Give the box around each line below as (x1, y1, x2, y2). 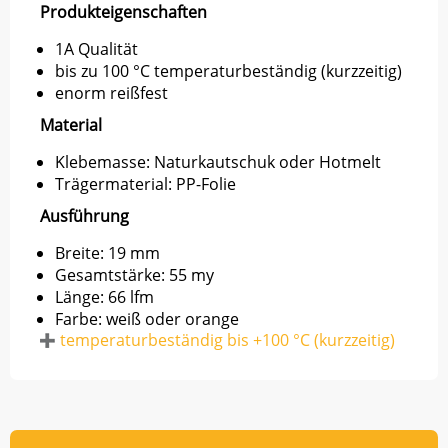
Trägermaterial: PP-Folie (55, 173, 236, 195)
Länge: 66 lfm (55, 286, 154, 308)
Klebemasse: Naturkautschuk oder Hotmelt (55, 151, 381, 173)
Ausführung (40, 205, 129, 227)
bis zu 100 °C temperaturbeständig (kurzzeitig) (55, 60, 402, 82)
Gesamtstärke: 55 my (55, 264, 214, 286)
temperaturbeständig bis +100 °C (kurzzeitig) (60, 329, 395, 351)
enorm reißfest (55, 82, 168, 104)
